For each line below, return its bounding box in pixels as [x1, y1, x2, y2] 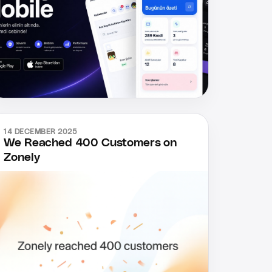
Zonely [4, 152, 40, 164]
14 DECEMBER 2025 [4, 128, 78, 136]
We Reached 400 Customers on [4, 137, 177, 149]
